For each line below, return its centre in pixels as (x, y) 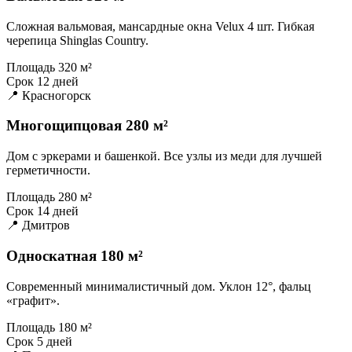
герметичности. (48, 170)
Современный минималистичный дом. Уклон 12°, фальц (159, 286)
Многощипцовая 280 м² (87, 126)
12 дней (58, 81)
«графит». (33, 300)
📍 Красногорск (49, 95)
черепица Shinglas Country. (77, 40)
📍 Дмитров (38, 225)
